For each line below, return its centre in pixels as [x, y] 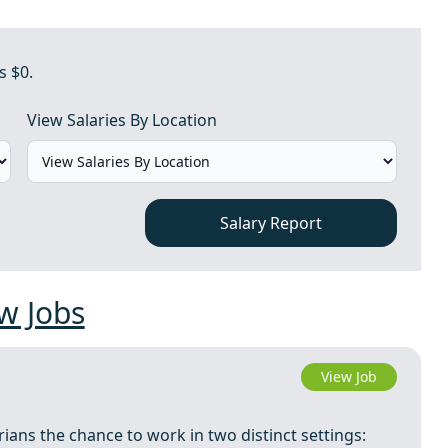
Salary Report [271, 223]
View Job [349, 376]
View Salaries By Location [121, 120]
